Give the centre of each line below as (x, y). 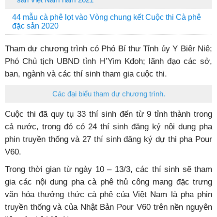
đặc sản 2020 (35, 26)
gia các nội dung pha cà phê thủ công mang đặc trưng (108, 182)
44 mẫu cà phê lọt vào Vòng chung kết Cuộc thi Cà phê (107, 17)
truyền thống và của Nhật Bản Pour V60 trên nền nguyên (108, 207)
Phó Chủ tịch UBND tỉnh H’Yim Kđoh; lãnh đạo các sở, (108, 61)
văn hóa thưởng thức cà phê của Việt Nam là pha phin (108, 194)
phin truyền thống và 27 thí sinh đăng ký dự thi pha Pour (108, 139)
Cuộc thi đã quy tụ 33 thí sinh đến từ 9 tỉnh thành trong (108, 114)
